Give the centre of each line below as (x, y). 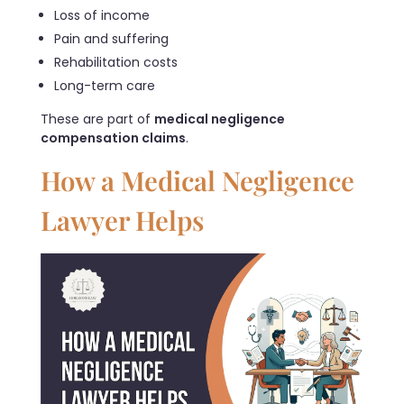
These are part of (97, 119)
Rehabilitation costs (116, 63)
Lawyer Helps (122, 220)
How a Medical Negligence (197, 180)
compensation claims (113, 138)
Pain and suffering (112, 39)
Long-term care (105, 86)
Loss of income (102, 16)
